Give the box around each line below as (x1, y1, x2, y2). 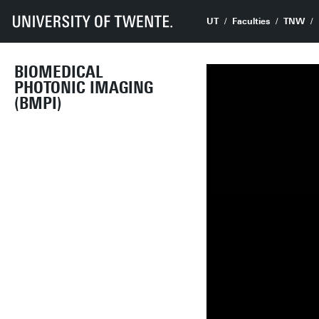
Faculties (232, 16, 270, 26)
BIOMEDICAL (14, 62, 103, 82)
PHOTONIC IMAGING (14, 78, 153, 98)
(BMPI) (14, 93, 62, 113)
